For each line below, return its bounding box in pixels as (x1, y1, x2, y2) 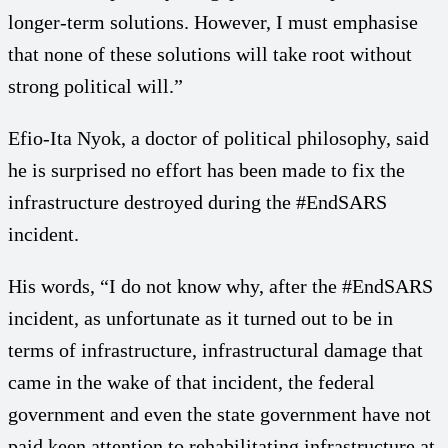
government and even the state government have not (8, 402, 431, 425)
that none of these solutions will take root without (8, 42, 412, 65)
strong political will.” (8, 74, 183, 97)
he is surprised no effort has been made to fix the (8, 158, 405, 181)
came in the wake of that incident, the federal (8, 370, 375, 393)
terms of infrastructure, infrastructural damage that (8, 338, 423, 361)
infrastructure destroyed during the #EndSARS (8, 190, 387, 213)
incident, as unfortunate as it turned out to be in (8, 306, 393, 329)
